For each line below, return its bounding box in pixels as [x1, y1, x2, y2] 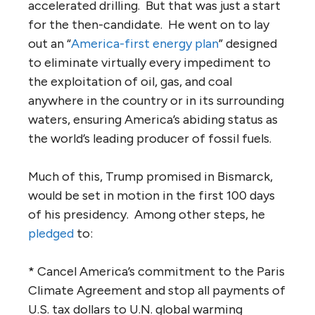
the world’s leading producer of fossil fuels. [28, 130, 271, 146]
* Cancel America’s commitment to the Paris [28, 263, 285, 279]
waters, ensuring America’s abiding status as [28, 111, 278, 127]
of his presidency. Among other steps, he [28, 206, 265, 222]
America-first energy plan [71, 35, 219, 51]
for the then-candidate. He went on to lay [28, 16, 269, 32]
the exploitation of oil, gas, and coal [28, 73, 232, 89]
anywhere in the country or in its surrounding [28, 92, 284, 108]
